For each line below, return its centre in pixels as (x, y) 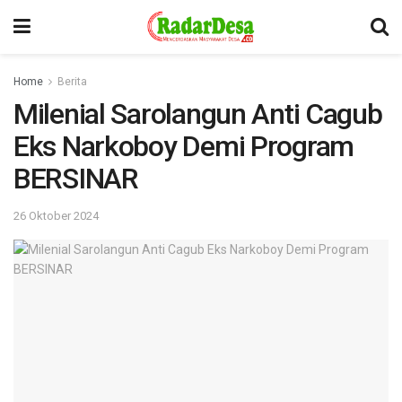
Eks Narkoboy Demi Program (184, 146)
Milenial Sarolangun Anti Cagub (198, 114)
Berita (72, 82)
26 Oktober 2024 (56, 215)
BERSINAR (76, 179)
